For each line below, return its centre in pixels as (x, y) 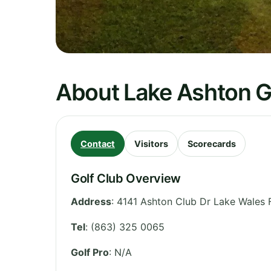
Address (91, 201)
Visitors (151, 143)
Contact (98, 143)
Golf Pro (90, 252)
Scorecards (212, 143)
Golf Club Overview (126, 178)
